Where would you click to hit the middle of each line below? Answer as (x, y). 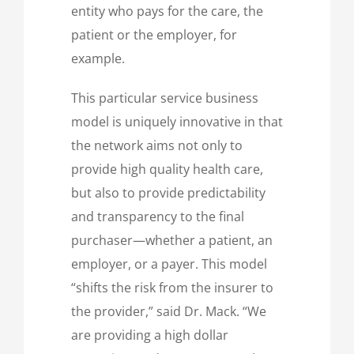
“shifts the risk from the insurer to (172, 287)
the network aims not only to (157, 145)
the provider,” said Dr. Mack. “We (169, 311)
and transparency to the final (158, 216)
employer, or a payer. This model (169, 264)
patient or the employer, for (154, 34)
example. (98, 58)
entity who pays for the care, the (167, 11)
